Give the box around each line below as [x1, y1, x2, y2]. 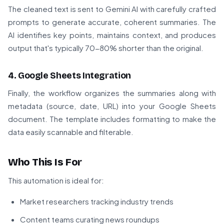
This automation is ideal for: [8, 175, 104, 185]
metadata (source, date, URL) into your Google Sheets [8, 101, 216, 111]
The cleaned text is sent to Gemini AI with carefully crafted [8, 4, 216, 14]
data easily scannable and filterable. [8, 127, 133, 137]
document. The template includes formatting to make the [8, 114, 216, 124]
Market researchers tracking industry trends [20, 196, 173, 206]
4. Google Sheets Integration [8, 70, 131, 81]
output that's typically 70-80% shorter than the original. [8, 43, 203, 53]
